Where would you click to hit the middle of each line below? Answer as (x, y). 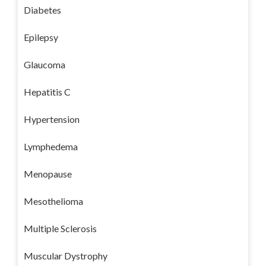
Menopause (48, 173)
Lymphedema (51, 146)
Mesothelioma (53, 201)
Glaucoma (45, 64)
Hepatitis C (47, 91)
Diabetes (42, 9)
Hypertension (52, 119)
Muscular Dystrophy (66, 255)
